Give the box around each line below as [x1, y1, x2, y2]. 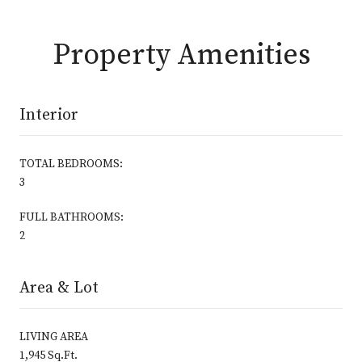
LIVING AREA [19, 329, 88, 344]
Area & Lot [19, 277, 99, 298]
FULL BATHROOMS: [19, 209, 124, 225]
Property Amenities [52, 36, 310, 74]
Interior [19, 104, 78, 125]
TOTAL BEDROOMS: [19, 156, 123, 171]
